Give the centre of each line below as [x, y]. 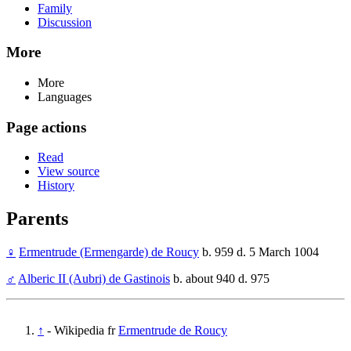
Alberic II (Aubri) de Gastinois [94, 279]
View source [69, 172]
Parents [37, 219]
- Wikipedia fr [83, 331]
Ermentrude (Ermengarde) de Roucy [109, 252]
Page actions [46, 127]
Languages [65, 97]
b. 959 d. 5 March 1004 [259, 252]
